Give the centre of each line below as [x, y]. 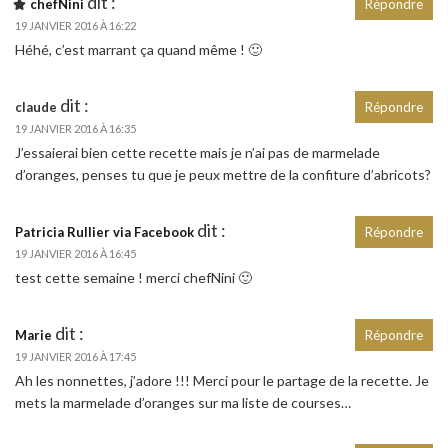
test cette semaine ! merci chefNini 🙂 [133, 277]
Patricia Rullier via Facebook [104, 231]
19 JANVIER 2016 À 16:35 [75, 128]
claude [36, 106]
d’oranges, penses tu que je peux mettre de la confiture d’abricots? [223, 174]
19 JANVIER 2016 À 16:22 [75, 25]
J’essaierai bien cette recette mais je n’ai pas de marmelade [197, 152]
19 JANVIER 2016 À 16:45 [75, 253]
